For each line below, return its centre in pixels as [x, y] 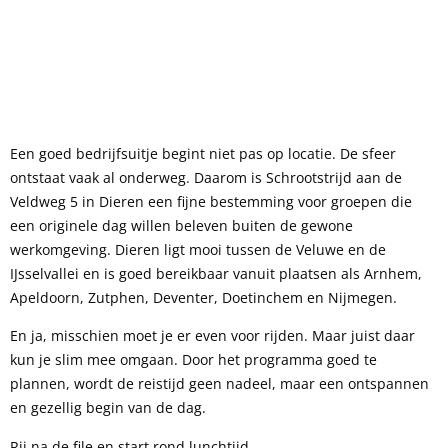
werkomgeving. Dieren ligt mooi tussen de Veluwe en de [198, 249]
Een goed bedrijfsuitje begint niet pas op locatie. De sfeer [203, 153]
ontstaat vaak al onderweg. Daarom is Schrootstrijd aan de [206, 177]
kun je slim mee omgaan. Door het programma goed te [193, 360]
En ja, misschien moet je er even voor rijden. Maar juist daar [212, 336]
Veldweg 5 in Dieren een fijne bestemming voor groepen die [211, 201]
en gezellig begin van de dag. [108, 408]
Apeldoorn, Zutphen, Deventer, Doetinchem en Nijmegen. [203, 297]
